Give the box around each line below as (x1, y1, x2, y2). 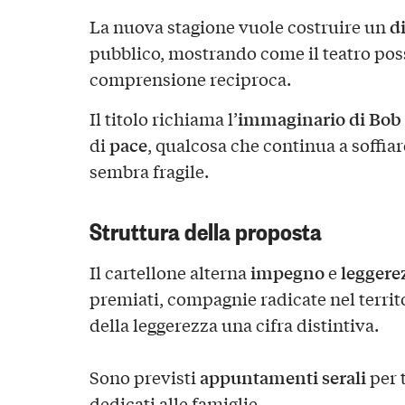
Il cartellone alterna (89, 260, 250, 285)
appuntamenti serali (199, 364, 366, 391)
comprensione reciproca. (89, 66, 291, 90)
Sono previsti (89, 365, 200, 390)
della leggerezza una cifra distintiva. (89, 313, 379, 337)
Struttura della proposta (89, 212, 322, 247)
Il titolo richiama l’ (89, 106, 238, 130)
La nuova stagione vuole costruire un (89, 14, 390, 38)
